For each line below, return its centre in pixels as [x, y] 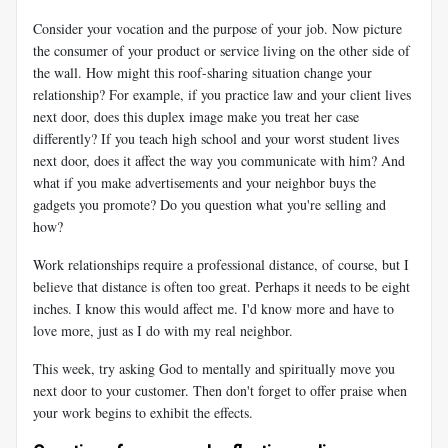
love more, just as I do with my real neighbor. [163, 330]
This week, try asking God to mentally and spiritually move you [214, 368]
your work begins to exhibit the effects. [143, 412]
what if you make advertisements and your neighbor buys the [204, 182]
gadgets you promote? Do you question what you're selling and [209, 204]
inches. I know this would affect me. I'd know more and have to [213, 308]
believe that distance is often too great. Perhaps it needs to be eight [221, 286]
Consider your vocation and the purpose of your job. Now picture [217, 28]
